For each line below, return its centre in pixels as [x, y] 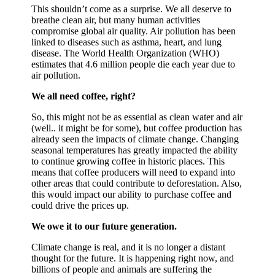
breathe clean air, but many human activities [116, 20]
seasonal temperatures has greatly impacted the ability [135, 150]
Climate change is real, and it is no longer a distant [129, 247]
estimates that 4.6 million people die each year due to [134, 64]
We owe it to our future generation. [104, 227]
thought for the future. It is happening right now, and [133, 258]
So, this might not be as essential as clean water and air [137, 117]
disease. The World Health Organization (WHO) [126, 53]
